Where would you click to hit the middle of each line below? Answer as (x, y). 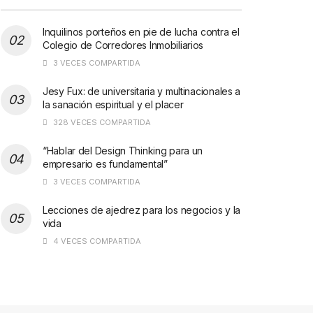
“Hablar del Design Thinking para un (123, 150)
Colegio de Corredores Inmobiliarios (123, 45)
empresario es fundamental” (105, 163)
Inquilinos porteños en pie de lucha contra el (141, 31)
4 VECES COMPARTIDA (96, 241)
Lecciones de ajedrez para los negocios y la (141, 210)
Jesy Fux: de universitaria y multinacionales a (142, 91)
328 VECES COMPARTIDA (101, 122)
